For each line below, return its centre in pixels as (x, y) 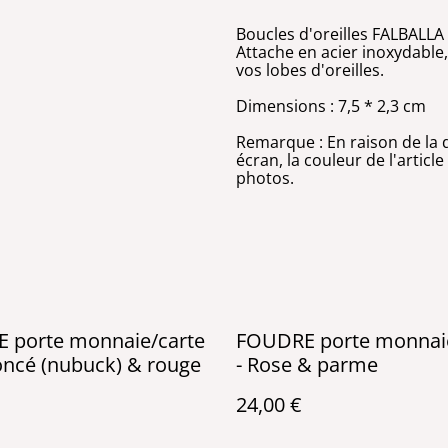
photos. (265, 178)
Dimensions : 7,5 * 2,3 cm (331, 106)
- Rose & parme (307, 364)
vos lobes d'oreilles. (310, 70)
